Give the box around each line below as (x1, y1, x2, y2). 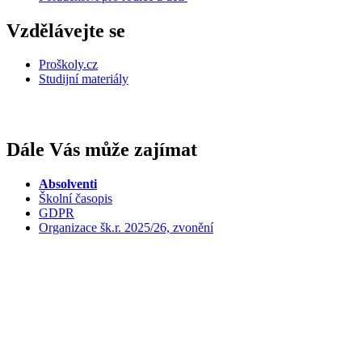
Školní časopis (39, 192, 112, 206)
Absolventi (39, 177, 97, 192)
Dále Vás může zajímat (6, 139, 197, 161)
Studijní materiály (39, 72, 128, 86)
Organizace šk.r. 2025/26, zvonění (39, 221, 213, 235)
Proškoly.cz (39, 57, 98, 72)
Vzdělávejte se (6, 19, 125, 41)
